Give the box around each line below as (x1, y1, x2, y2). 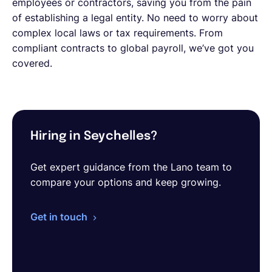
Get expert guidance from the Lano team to (30, 161, 232, 173)
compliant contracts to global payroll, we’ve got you (12, 42, 254, 54)
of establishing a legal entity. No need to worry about (12, 12, 258, 24)
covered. (12, 57, 55, 69)
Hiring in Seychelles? (30, 130, 158, 143)
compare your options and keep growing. (30, 176, 221, 188)
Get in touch (30, 211, 87, 223)
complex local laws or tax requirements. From (12, 27, 223, 39)
